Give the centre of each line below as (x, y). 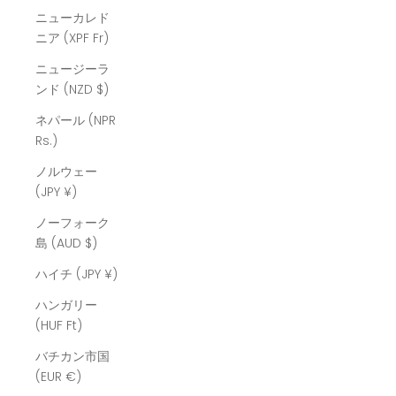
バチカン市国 (72, 357)
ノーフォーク (72, 223)
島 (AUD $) (91, 244)
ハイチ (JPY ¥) (111, 274)
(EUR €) (73, 377)
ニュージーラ (72, 69)
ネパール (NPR (76, 121)
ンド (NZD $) (103, 90)
